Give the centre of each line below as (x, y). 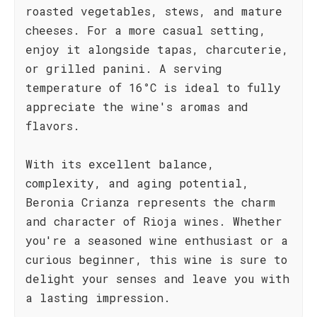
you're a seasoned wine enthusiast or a (157, 240)
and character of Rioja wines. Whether (154, 221)
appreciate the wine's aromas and (137, 106)
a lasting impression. (98, 298)
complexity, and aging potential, (137, 183)
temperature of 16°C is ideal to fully (153, 87)
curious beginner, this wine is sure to (156, 259)
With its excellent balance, (120, 164)
